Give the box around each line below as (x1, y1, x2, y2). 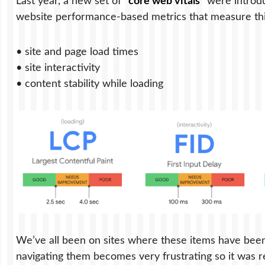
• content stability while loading (16, 78, 164, 90)
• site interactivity (16, 62, 101, 74)
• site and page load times (16, 46, 139, 58)
